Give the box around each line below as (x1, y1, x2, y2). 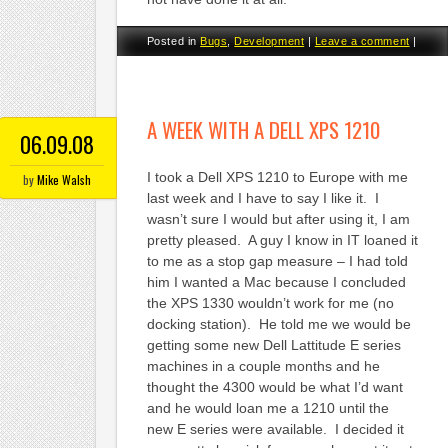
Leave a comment (314, 34, 410, 47)
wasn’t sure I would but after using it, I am (146, 210, 410, 227)
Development (234, 34, 305, 47)
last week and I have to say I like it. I (146, 189, 379, 206)
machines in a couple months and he (146, 357, 380, 374)
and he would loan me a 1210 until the (146, 399, 389, 416)
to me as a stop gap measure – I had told (146, 252, 408, 269)
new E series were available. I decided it (146, 420, 404, 437)
